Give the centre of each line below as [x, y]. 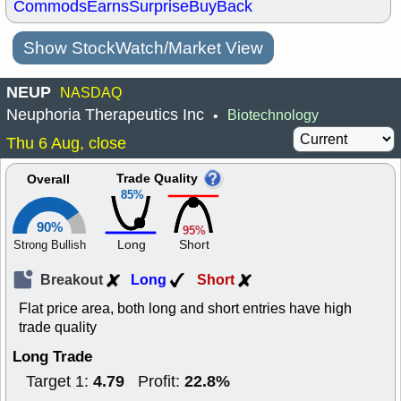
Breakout [73, 280]
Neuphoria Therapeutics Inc [105, 115]
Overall [48, 180]
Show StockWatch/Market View [143, 48]
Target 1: [60, 381]
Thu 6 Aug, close [66, 143]
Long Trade [52, 357]
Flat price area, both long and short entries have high [185, 308]
